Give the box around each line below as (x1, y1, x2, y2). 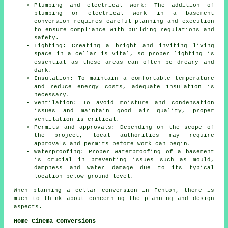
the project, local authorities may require (34, 132, 214, 139)
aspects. (14, 204, 43, 210)
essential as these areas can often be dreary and (34, 59, 214, 66)
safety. (34, 35, 60, 41)
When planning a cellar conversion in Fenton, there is (14, 187, 214, 194)
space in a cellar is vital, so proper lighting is (34, 51, 214, 58)
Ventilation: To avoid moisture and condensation (34, 100, 214, 106)
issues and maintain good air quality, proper (34, 108, 214, 115)
